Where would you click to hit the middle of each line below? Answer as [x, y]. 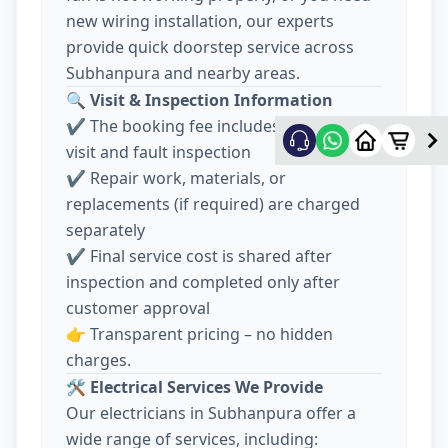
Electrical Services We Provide [206, 387]
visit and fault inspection [158, 152]
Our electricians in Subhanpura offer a [211, 413]
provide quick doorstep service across [210, 47]
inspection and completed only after [203, 282]
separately [105, 230]
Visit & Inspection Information [211, 100]
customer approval [138, 308]
